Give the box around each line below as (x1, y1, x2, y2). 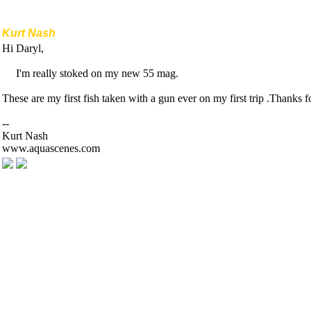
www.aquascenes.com (2, 142, 100, 154)
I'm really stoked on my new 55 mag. (16, 67, 178, 79)
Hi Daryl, (2, 42, 44, 54)
